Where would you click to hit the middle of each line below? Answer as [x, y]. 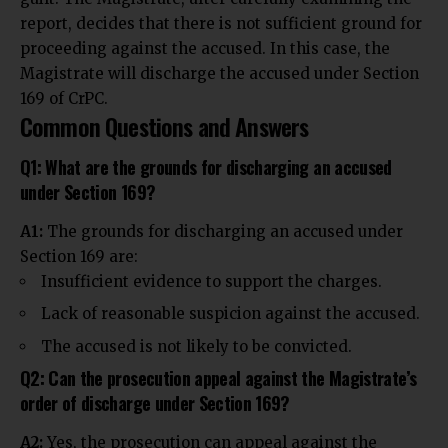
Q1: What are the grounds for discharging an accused [206, 167]
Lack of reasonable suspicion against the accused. [230, 314]
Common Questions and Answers [164, 125]
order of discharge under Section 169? [155, 403]
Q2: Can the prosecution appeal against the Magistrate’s [218, 378]
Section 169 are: [79, 256]
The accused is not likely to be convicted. [196, 346]
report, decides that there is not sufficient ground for [221, 23]
